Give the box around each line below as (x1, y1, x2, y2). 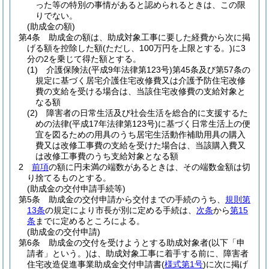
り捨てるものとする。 (27, 173, 111, 183)
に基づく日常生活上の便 (158, 119, 250, 128)
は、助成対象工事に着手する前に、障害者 (89, 249, 249, 258)
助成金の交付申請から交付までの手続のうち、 (49, 195, 225, 204)
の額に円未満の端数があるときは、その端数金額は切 (49, 162, 250, 172)
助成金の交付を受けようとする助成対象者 (49, 238, 208, 247)
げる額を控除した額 (27, 43, 103, 53)
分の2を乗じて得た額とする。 (27, 54, 141, 64)
